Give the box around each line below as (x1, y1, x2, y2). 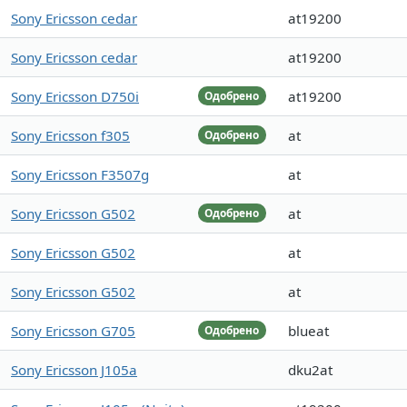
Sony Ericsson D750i (11, 87, 139, 106)
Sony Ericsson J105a (11, 361, 137, 380)
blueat (288, 322, 329, 341)
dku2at (288, 361, 333, 380)
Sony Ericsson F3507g (11, 165, 149, 184)
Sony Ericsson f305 (11, 126, 130, 145)
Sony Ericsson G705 (11, 322, 135, 341)
